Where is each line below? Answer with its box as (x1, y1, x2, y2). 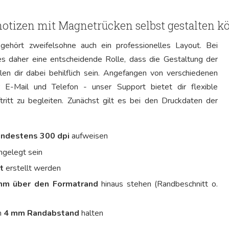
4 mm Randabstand (4, 207, 79, 219)
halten (79, 207, 103, 219)
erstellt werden (4, 162, 61, 174)
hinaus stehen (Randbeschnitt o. (98, 178, 218, 190)
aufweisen (70, 130, 108, 142)
